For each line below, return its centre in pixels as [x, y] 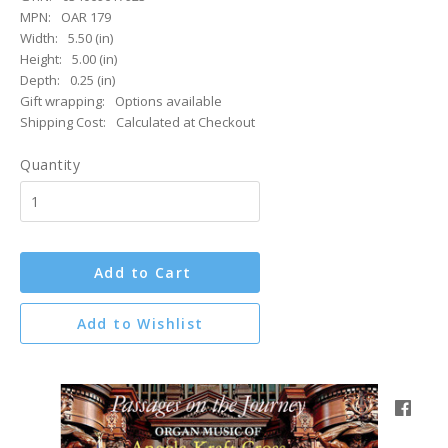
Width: [39, 38]
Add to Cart [143, 272]
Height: [41, 59]
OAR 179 [86, 17]
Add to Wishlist [140, 323]
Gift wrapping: [62, 101]
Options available [168, 101]
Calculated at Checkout [185, 122]
